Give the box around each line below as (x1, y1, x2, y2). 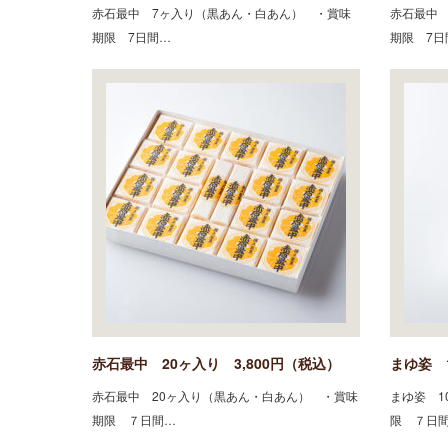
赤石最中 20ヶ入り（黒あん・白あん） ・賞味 (92, 386, 358, 404)
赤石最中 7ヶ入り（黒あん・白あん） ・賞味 (92, 3, 351, 21)
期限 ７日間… (92, 410, 176, 428)
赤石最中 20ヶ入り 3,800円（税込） (92, 352, 340, 373)
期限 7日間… (92, 27, 171, 45)
